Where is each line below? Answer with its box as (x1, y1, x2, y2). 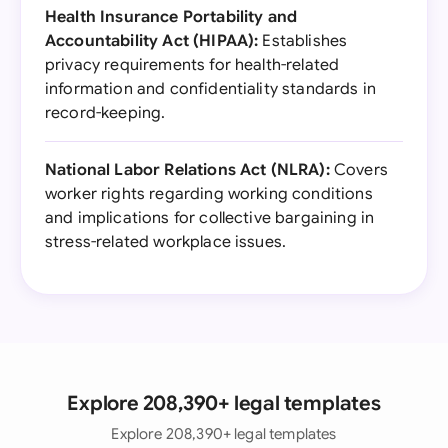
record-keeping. (45, 103, 166, 123)
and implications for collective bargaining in (45, 208, 375, 228)
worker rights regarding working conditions (45, 184, 373, 204)
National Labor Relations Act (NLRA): (45, 160, 330, 180)
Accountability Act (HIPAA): (45, 31, 259, 51)
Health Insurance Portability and (45, 7, 298, 27)
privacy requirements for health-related (45, 55, 340, 75)
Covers (329, 160, 388, 180)
